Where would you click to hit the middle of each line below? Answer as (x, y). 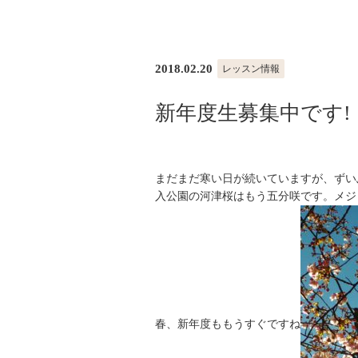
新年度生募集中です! (253, 113)
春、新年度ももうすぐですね (227, 324)
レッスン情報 (251, 69)
